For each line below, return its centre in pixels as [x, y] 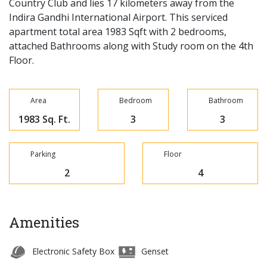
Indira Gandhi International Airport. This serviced [118, 17]
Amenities [44, 222]
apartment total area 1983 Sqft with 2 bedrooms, [118, 31]
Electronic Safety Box [72, 251]
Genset [154, 251]
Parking [43, 154]
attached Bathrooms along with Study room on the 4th [131, 46]
